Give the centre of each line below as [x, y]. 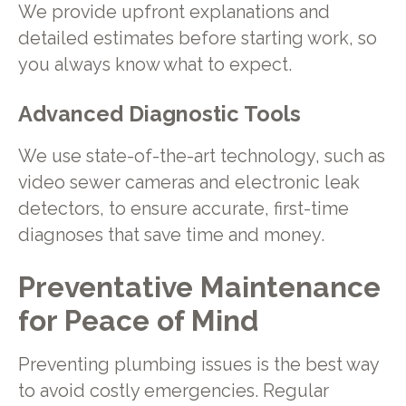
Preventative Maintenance [199, 286]
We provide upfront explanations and [174, 13]
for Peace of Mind [138, 320]
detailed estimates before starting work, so [197, 39]
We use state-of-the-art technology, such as [201, 157]
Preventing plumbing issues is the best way [198, 364]
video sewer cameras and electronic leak [188, 183]
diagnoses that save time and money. [171, 236]
